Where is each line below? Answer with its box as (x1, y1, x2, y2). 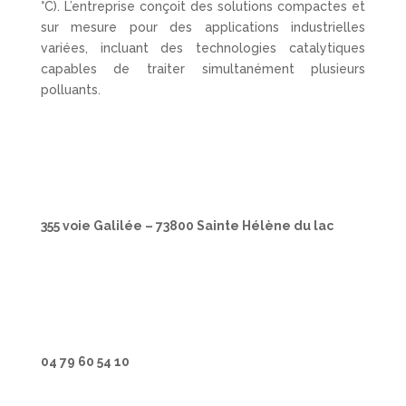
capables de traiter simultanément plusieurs (40, 62, 366, 77)
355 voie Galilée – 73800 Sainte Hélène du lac (40, 218, 333, 234)
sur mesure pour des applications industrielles (40, 20, 366, 35)
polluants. (40, 82, 101, 98)
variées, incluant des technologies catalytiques (40, 41, 366, 56)
